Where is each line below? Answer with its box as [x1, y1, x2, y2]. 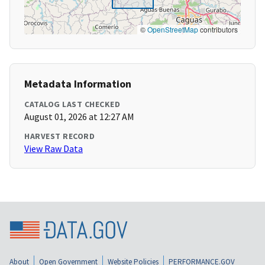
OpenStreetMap [147, 24, 198, 35]
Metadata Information [24, 77, 131, 91]
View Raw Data [24, 143, 83, 155]
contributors [198, 24, 238, 35]
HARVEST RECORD [24, 131, 95, 142]
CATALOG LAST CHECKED [24, 99, 120, 110]
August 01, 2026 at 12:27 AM [24, 111, 134, 123]
